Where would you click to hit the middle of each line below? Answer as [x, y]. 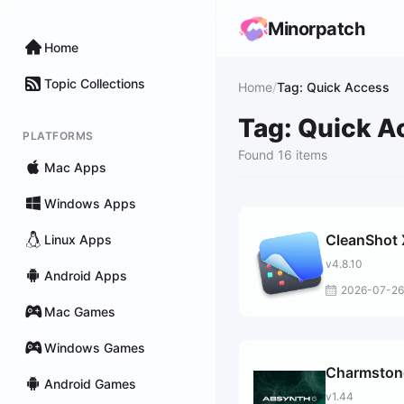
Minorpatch [316, 29]
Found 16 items [283, 155]
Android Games [90, 383]
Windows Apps [90, 203]
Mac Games [80, 311]
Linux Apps [78, 239]
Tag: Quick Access [333, 87]
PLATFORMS [58, 136]
